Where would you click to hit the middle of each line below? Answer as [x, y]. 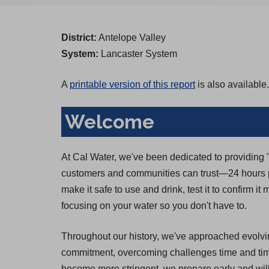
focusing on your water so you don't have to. [154, 206]
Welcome [110, 122]
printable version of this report [132, 85]
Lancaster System [138, 54]
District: [79, 38]
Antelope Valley [131, 38]
